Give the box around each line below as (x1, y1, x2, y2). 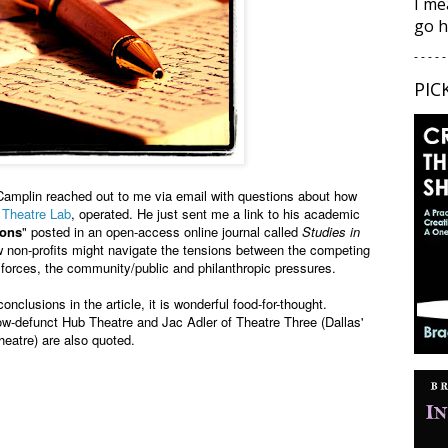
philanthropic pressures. (198, 258, 336, 278)
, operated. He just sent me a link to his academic (71, 204, 360, 224)
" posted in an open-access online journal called (22, 222, 302, 242)
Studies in (302, 222, 360, 242)
